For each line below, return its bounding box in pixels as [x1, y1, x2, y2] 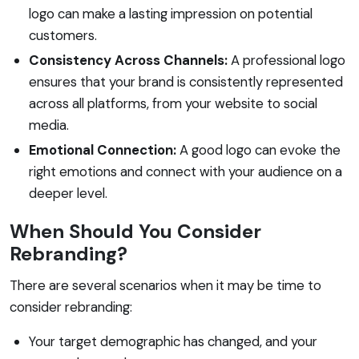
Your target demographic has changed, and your [29, 332, 317, 350]
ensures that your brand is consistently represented [29, 72, 343, 91]
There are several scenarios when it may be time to [10, 276, 321, 294]
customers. [29, 26, 97, 44]
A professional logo [228, 50, 345, 69]
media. [29, 115, 69, 134]
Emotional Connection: [29, 140, 176, 159]
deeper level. [29, 184, 107, 202]
